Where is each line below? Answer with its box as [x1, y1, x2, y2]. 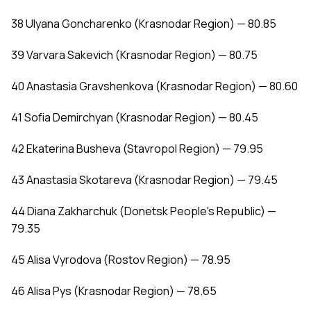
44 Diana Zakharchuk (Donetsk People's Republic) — [11, 203, 276, 219]
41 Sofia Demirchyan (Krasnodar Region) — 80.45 [11, 110, 258, 126]
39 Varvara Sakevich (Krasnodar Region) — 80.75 [11, 47, 258, 63]
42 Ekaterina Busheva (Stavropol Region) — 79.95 [11, 141, 263, 157]
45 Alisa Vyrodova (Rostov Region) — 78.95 [11, 252, 230, 268]
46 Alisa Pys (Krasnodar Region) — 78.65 [11, 283, 217, 299]
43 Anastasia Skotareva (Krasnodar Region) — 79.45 [11, 172, 278, 188]
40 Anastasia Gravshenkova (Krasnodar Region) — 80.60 [11, 78, 298, 94]
